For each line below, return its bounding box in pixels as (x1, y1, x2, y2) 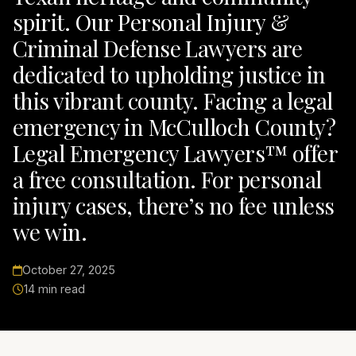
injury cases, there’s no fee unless (13, 191, 335, 221)
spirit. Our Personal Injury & (13, 7, 289, 37)
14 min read (24, 282, 85, 296)
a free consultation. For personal (13, 164, 322, 195)
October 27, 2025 (22, 263, 115, 277)
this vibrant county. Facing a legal (13, 86, 333, 116)
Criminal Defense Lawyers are (13, 33, 303, 64)
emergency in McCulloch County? (13, 112, 336, 142)
